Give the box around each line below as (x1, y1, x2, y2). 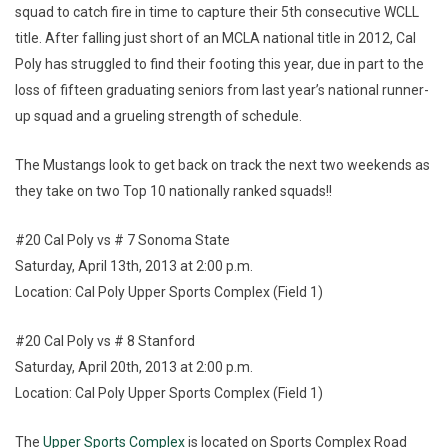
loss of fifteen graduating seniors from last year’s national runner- (15, 81, 429, 98)
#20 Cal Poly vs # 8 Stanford (15, 332, 195, 349)
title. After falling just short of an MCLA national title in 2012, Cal (15, 29, 416, 46)
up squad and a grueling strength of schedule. (15, 107, 302, 124)
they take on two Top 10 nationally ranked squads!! (15, 182, 335, 199)
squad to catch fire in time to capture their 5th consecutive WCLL (15, 3, 419, 20)
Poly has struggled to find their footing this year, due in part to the (15, 55, 424, 72)
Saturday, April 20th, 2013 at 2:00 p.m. (15, 358, 253, 375)
